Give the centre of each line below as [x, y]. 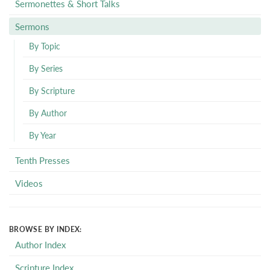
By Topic [44, 46]
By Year [42, 135]
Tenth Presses [42, 160]
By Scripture [52, 90]
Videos [29, 183]
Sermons [32, 26]
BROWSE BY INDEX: [46, 229]
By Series [46, 68]
